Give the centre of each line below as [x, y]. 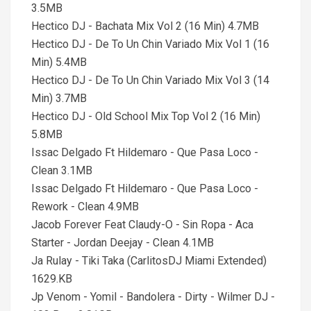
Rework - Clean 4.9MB [85, 207]
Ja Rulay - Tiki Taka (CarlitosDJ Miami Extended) [149, 261]
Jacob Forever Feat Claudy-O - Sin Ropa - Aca [142, 225]
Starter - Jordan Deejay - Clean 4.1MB [123, 243]
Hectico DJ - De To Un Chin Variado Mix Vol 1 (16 [150, 44]
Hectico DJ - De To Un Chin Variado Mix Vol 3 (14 [150, 80]
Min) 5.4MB [59, 62]
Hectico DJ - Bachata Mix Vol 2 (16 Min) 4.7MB [145, 26]
